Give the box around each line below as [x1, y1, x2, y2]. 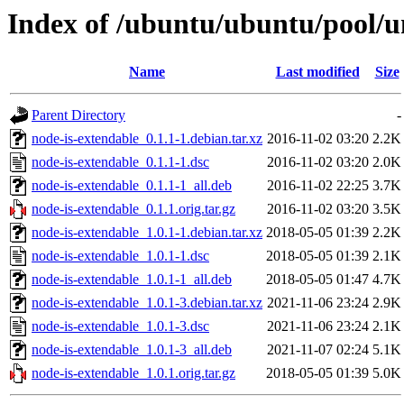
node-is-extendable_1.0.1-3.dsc [32, 318, 209, 335]
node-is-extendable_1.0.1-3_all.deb [32, 342, 232, 358]
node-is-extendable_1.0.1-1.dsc [32, 248, 209, 264]
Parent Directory [32, 107, 125, 124]
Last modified [275, 64, 360, 80]
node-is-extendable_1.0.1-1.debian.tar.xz [32, 225, 262, 241]
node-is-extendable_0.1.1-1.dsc [32, 154, 209, 170]
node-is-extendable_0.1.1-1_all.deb [32, 178, 232, 194]
